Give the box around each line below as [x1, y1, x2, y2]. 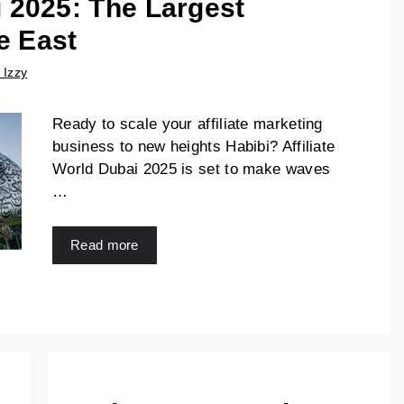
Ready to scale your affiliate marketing [52, 115, 323, 133]
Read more [70, 236, 139, 252]
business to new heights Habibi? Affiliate [52, 138, 335, 156]
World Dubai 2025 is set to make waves [52, 161, 331, 179]
